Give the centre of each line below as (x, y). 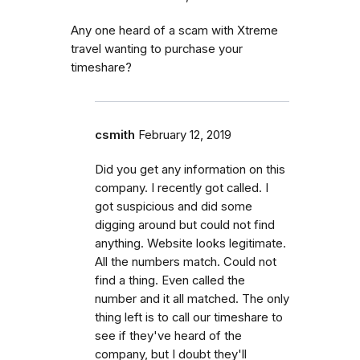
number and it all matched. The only (192, 299)
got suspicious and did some (174, 206)
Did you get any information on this (190, 169)
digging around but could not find (185, 225)
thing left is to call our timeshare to (189, 317)
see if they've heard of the (168, 335)
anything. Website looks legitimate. (190, 243)
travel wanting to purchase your (157, 49)
